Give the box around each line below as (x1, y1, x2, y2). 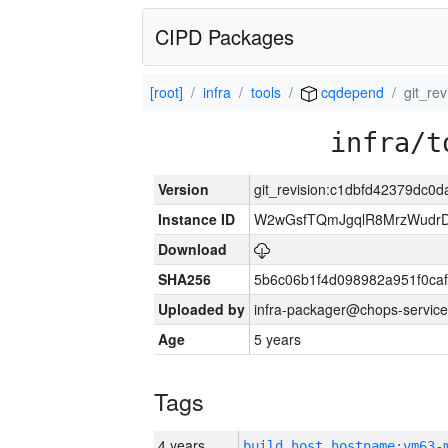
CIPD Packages (155, 22, 294, 51)
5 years (254, 329, 301, 349)
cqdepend (317, 82, 384, 102)
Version (158, 179, 209, 199)
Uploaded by (158, 299, 245, 319)
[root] (150, 82, 183, 102)
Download (158, 239, 227, 259)
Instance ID (158, 209, 235, 229)
